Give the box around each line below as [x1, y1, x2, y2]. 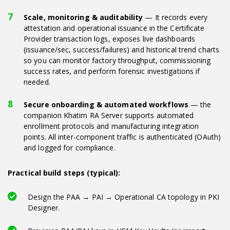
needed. [24, 76, 50, 87]
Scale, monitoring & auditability [24, 12, 143, 22]
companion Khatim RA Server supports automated [24, 110, 194, 120]
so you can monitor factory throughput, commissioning [24, 55, 211, 65]
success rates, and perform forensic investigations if [24, 66, 200, 76]
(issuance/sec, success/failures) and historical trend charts [24, 44, 220, 54]
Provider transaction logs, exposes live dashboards [24, 33, 196, 44]
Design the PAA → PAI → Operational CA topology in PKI [28, 191, 220, 202]
